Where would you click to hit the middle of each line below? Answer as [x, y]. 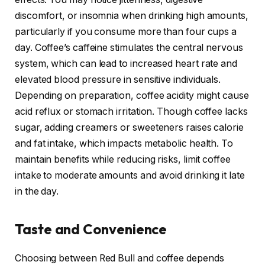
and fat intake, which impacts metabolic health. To [124, 144]
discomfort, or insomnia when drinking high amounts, [132, 16]
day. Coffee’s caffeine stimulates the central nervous [129, 48]
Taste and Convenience [91, 229]
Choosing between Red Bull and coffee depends [119, 258]
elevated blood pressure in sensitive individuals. [118, 80]
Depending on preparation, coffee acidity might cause [132, 96]
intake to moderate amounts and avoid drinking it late [130, 176]
